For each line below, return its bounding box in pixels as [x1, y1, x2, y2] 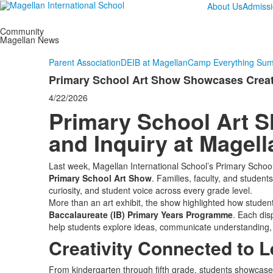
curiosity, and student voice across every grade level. [48, 184, 252, 196]
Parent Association [48, 56, 121, 68]
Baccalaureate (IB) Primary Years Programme [48, 208, 233, 221]
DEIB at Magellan [120, 56, 188, 68]
